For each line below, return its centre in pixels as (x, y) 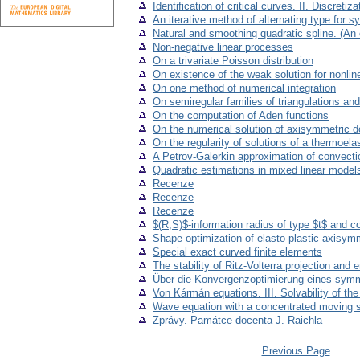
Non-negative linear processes (223, 47)
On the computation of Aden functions (241, 116)
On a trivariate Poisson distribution (233, 61)
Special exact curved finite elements (237, 252)
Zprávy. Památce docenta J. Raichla (237, 321)
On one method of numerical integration (244, 88)
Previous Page (296, 351)
